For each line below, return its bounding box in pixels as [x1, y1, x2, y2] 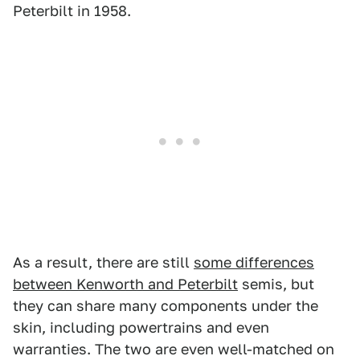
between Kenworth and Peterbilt [13, 275, 238, 292]
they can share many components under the [13, 297, 318, 314]
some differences [194, 253, 314, 271]
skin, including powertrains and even [13, 318, 269, 336]
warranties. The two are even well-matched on [13, 340, 334, 358]
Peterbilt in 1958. [13, 2, 131, 19]
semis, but [238, 275, 314, 292]
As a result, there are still [13, 253, 194, 271]
